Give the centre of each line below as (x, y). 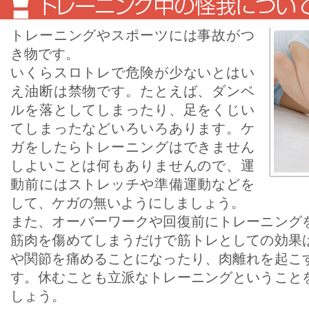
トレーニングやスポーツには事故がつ (132, 35)
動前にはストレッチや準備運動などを (132, 184)
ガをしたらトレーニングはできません (132, 147)
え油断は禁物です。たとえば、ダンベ (132, 91)
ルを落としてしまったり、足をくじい (132, 110)
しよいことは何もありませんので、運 (132, 166)
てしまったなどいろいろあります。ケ (132, 128)
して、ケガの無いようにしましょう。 (128, 203)
